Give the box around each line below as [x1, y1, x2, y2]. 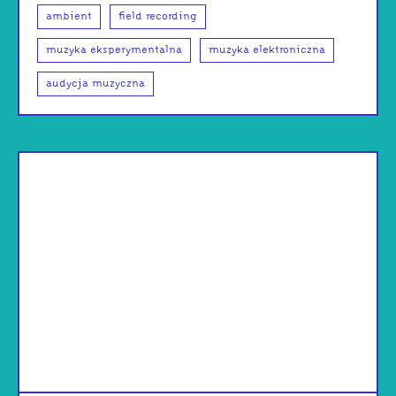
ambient [46, 12, 92, 22]
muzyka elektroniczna [209, 46, 325, 56]
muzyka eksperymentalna [46, 46, 182, 56]
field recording [118, 12, 197, 22]
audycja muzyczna [46, 80, 145, 89]
